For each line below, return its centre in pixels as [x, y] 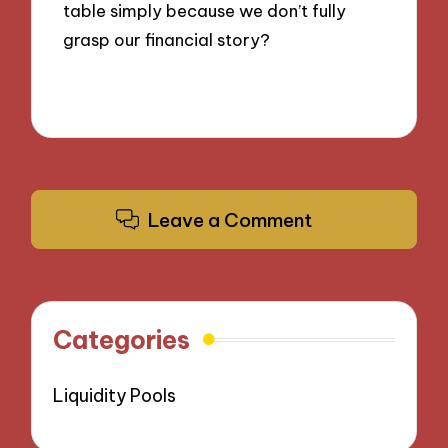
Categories [122, 340]
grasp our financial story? [167, 39]
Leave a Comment [229, 219]
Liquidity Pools [115, 396]
